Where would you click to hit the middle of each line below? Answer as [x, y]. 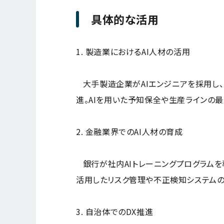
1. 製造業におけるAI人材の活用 [133, 51]
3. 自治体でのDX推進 [115, 211]
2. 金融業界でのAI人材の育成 [129, 131]
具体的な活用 [125, 19]
